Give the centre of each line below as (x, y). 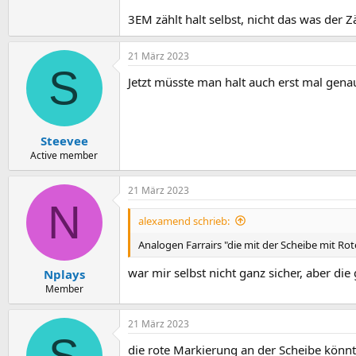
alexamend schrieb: (184, 221)
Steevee (64, 140)
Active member (64, 155)
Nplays (64, 274)
